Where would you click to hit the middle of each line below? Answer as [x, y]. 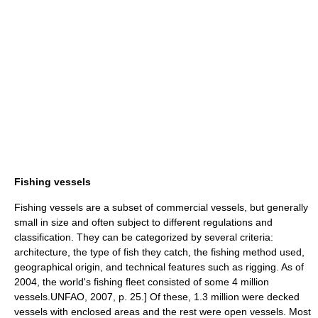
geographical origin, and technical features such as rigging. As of [159, 267]
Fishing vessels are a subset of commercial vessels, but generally [161, 207]
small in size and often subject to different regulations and [143, 222]
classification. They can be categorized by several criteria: [144, 237]
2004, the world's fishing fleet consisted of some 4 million [142, 282]
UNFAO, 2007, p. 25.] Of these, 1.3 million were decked [175, 297]
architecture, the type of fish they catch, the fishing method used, [159, 252]
